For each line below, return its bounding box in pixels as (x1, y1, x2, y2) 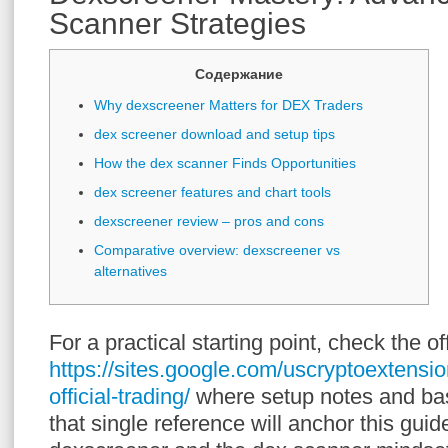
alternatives (94, 263, 167, 279)
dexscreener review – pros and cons (94, 213, 324, 229)
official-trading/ (49, 384, 190, 409)
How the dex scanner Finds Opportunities (94, 155, 356, 171)
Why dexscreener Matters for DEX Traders (94, 97, 363, 113)
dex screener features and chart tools (94, 184, 331, 200)
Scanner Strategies (49, 7, 306, 40)
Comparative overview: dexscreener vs (94, 242, 340, 258)
